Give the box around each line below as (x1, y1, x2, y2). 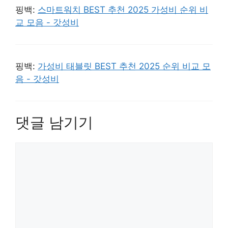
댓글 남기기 (15, 113, 93, 132)
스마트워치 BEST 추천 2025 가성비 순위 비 (38, 4, 208, 15)
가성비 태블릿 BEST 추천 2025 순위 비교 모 (38, 61, 211, 71)
